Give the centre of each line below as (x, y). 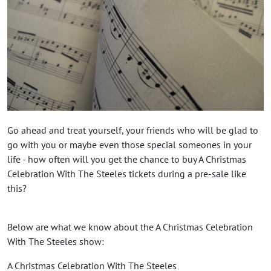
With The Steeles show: (56, 241)
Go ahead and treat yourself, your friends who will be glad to (133, 130)
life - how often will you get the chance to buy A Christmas (127, 159)
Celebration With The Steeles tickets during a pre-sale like (127, 173)
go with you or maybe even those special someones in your (129, 144)
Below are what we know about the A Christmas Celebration (130, 227)
